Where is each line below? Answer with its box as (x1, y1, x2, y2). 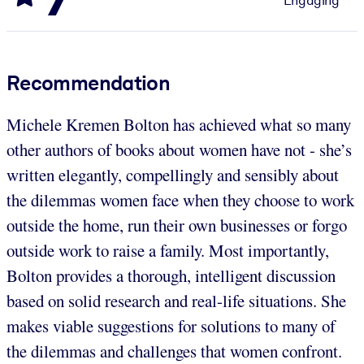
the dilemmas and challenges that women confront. (6, 339, 342, 362)
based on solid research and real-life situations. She (6, 288, 346, 312)
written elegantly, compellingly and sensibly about (6, 162, 339, 186)
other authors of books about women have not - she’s (6, 137, 352, 161)
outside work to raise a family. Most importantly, (6, 238, 329, 262)
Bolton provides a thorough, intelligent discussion (6, 263, 336, 287)
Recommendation (6, 70, 171, 95)
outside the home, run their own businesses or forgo (6, 213, 347, 236)
